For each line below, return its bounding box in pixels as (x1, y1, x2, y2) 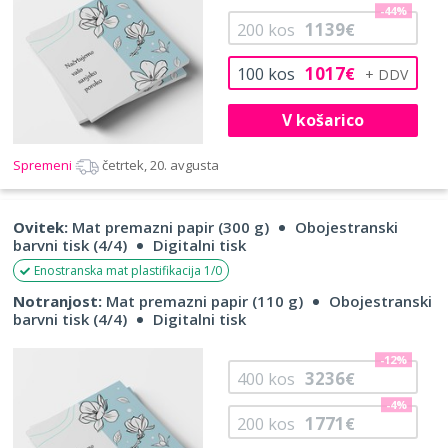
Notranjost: (13, 291, 102, 312)
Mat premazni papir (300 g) (68, 217, 269, 238)
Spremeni (13, 156, 75, 175)
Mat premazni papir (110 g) (102, 291, 303, 312)
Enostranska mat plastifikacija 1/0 (34, 262, 222, 280)
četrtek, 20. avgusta (102, 156, 219, 175)
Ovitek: (13, 217, 68, 238)
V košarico (281, 108, 364, 131)
